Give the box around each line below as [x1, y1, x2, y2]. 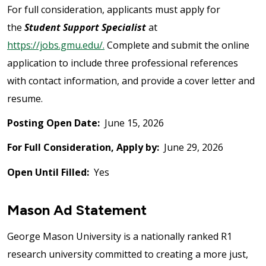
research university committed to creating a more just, [7, 247, 248, 261]
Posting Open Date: [7, 116, 100, 130]
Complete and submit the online [104, 38, 249, 52]
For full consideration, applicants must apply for [7, 2, 220, 16]
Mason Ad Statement [7, 201, 147, 218]
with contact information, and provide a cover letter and [7, 74, 255, 87]
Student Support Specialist [24, 20, 146, 34]
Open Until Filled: [7, 165, 94, 179]
